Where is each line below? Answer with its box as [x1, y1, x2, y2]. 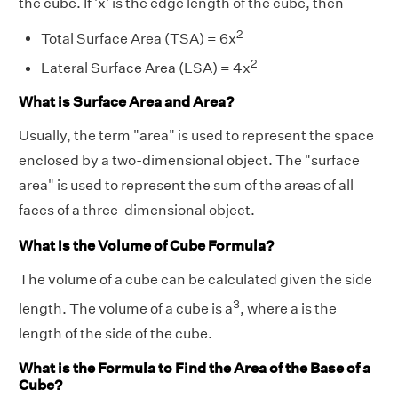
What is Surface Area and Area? [19, 93, 234, 111]
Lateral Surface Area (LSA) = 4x [41, 60, 251, 77]
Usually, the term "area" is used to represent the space [19, 127, 374, 145]
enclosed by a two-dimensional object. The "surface [19, 152, 360, 170]
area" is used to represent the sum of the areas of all [19, 177, 354, 195]
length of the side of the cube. [19, 325, 212, 343]
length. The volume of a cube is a [19, 300, 233, 318]
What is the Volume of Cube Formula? [19, 236, 274, 254]
